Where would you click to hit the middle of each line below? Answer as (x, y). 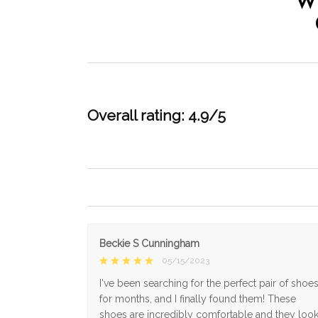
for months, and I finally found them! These (198, 298)
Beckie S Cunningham (149, 243)
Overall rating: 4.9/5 (157, 115)
